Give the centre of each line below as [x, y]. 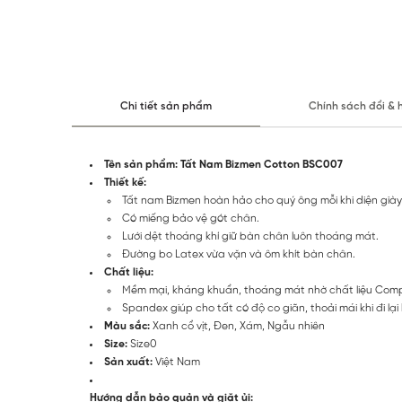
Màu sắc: [127, 326]
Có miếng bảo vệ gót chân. [191, 218]
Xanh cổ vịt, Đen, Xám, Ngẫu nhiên [237, 326]
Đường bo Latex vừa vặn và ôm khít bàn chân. [239, 254]
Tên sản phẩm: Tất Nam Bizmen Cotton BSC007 [223, 165]
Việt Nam [176, 362]
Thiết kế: [125, 183]
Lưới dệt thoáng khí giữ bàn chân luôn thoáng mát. [250, 236]
